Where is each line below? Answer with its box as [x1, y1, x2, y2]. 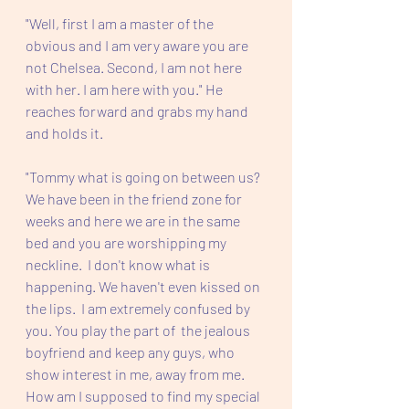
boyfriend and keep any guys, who [26, 343, 237, 361]
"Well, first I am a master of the [26, 15, 216, 32]
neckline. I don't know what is [26, 256, 213, 273]
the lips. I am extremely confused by [26, 299, 253, 317]
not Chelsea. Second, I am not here [26, 58, 245, 76]
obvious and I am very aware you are [26, 37, 251, 54]
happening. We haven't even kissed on [26, 278, 263, 295]
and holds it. [26, 124, 106, 142]
